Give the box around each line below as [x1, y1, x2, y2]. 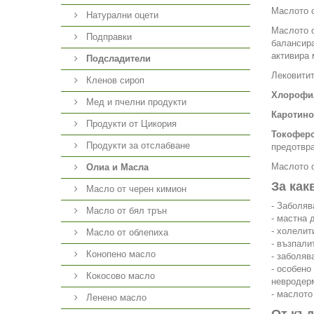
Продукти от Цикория [83, 118, 177, 129]
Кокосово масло [83, 271, 155, 281]
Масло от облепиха [83, 227, 168, 238]
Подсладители [86, 53, 151, 64]
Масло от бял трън [83, 205, 167, 216]
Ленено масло [83, 292, 146, 303]
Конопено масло [83, 249, 156, 259]
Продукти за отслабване [83, 140, 190, 151]
